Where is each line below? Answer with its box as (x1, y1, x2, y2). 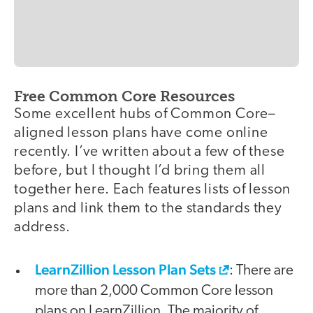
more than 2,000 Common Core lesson (35, 283, 273, 298)
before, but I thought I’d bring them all (14, 163, 265, 179)
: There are (229, 263, 293, 278)
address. (14, 220, 71, 235)
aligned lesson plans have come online (14, 126, 268, 141)
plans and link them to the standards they (14, 201, 282, 217)
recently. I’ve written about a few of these (14, 145, 285, 160)
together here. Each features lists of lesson (14, 182, 291, 198)
